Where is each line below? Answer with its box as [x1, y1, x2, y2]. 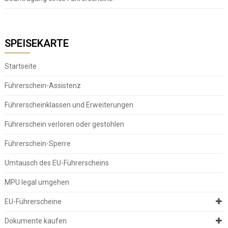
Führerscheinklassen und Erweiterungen [4, 100, 133, 109]
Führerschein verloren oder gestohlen [4, 120, 124, 128]
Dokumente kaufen [4, 216, 67, 225]
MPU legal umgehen [4, 178, 69, 186]
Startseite [4, 62, 37, 70]
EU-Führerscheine [4, 197, 62, 206]
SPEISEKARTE [4, 37, 69, 49]
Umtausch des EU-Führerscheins [4, 158, 109, 167]
